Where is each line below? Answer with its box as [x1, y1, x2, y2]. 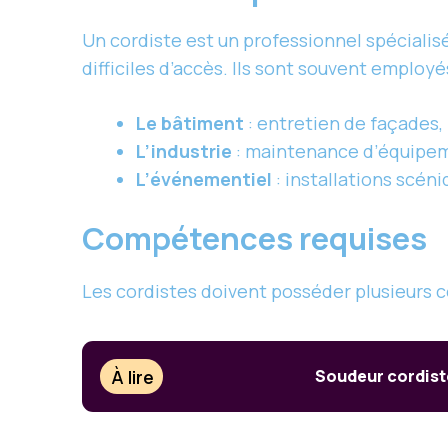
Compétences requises [82, 217, 427, 259]
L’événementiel [136, 167, 272, 191]
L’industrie [136, 139, 232, 163]
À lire [111, 364, 155, 389]
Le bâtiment [136, 111, 244, 135]
